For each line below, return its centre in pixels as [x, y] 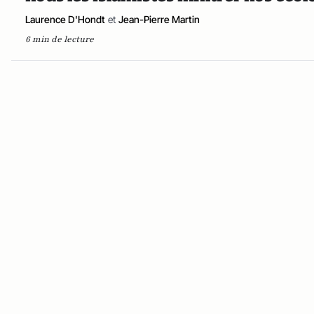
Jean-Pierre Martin [159, 19]
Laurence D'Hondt [65, 19]
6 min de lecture [60, 39]
